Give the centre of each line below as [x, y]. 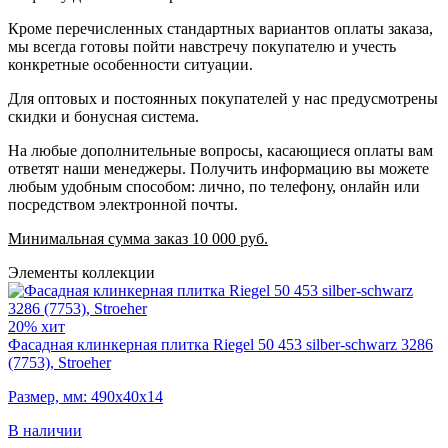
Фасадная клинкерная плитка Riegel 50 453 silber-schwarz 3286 [220, 344]
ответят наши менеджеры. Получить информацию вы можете [218, 168]
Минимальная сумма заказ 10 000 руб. [138, 238]
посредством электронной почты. [123, 204]
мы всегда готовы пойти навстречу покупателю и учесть [202, 46]
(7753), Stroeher [59, 362]
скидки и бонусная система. [103, 116]
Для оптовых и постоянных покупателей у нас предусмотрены [223, 98]
